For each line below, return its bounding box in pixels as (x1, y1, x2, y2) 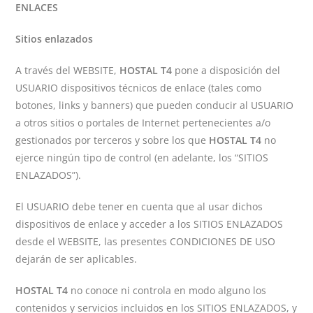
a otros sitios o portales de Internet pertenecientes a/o (15, 116, 271, 129)
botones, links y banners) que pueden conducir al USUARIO (15, 99, 294, 112)
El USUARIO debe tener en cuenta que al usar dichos (15, 200, 263, 213)
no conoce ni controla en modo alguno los (68, 284, 267, 297)
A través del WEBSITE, (15, 64, 120, 77)
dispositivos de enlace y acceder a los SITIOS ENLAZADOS (15, 217, 284, 231)
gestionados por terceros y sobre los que (15, 133, 210, 147)
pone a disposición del (172, 64, 281, 77)
